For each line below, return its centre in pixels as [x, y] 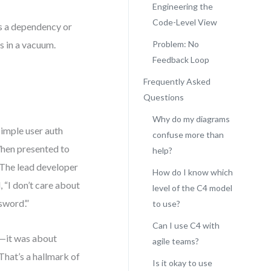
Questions [163, 97]
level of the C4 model [192, 188]
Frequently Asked [177, 81]
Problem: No [175, 44]
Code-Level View [184, 22]
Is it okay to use [182, 263]
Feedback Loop [181, 60]
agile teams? [175, 241]
